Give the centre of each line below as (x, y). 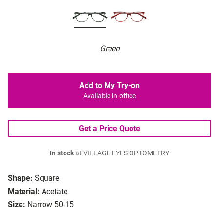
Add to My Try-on (109, 86)
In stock (62, 153)
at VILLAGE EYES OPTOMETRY (121, 153)
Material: (24, 192)
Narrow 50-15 (51, 205)
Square (47, 178)
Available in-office (109, 96)
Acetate (55, 192)
